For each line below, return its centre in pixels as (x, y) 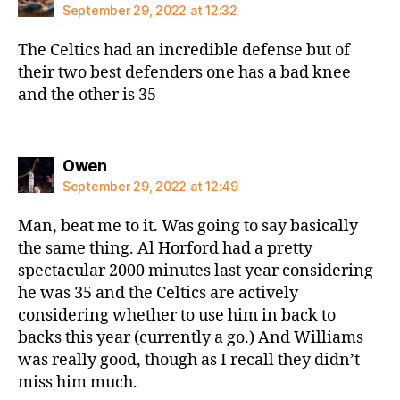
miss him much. (78, 383)
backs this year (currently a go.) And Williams (191, 338)
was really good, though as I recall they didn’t (189, 360)
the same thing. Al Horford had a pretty (165, 249)
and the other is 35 (87, 95)
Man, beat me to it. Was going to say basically (188, 226)
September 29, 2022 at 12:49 (150, 186)
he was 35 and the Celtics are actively (158, 293)
